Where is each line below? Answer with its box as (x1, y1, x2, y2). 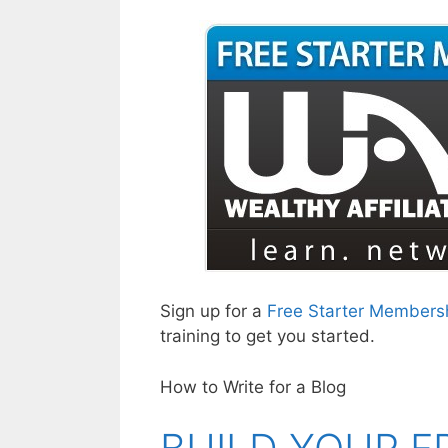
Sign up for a (159, 301, 267, 322)
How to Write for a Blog (159, 376, 346, 397)
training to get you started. (159, 326, 375, 347)
